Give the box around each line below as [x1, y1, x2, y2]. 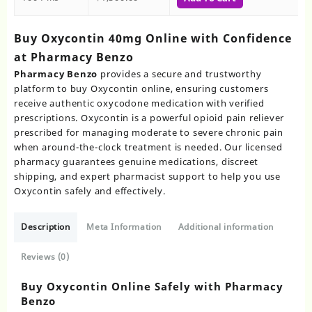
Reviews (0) [21, 251, 70, 263]
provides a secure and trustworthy [97, 68, 262, 81]
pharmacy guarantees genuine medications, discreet [14, 155, 259, 169]
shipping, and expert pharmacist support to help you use [14, 170, 281, 183]
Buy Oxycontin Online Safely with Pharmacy [21, 279, 283, 294]
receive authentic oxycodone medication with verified [14, 97, 265, 110]
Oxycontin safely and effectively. [14, 185, 166, 198]
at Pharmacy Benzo [14, 49, 134, 65]
